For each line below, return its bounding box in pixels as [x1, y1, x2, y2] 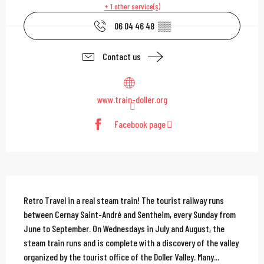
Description [6, 173, 136, 206]
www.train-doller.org [97, 93, 167, 105]
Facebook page [114, 118, 166, 130]
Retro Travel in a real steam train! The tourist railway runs [24, 194, 224, 206]
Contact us [102, 51, 141, 62]
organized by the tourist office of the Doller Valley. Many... [24, 250, 219, 262]
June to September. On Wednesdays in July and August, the [24, 222, 225, 234]
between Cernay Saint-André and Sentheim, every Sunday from [24, 208, 236, 220]
